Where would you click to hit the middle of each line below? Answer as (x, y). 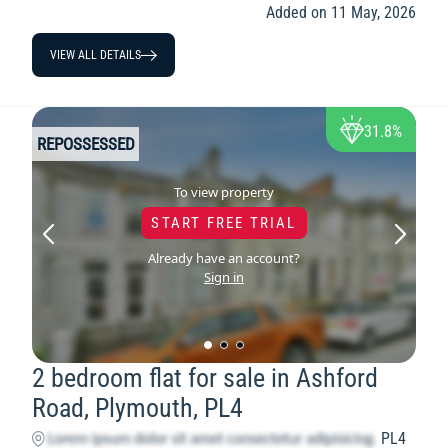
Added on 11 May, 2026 (341, 13)
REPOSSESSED (86, 143)
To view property (223, 191)
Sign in (223, 276)
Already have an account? (223, 257)
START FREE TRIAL (224, 222)
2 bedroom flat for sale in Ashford (205, 378)
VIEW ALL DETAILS (95, 55)
